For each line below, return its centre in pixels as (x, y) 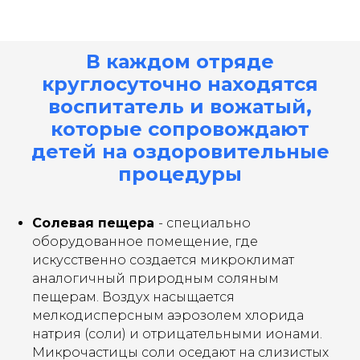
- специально (205, 223)
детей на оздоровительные (180, 151)
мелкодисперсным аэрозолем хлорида (168, 315)
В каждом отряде (180, 61)
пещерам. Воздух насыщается (133, 297)
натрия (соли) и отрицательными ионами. (177, 334)
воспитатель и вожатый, (180, 106)
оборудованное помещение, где (145, 241)
